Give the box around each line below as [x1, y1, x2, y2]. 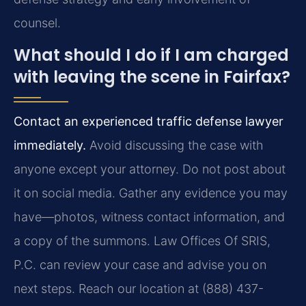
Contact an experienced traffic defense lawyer [14, 114, 283, 129]
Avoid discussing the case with [86, 138, 264, 153]
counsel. [14, 15, 61, 30]
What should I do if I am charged [14, 44, 289, 67]
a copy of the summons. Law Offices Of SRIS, [14, 234, 270, 249]
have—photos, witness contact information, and [14, 210, 285, 225]
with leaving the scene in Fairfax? [14, 66, 290, 89]
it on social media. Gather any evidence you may [14, 186, 288, 201]
